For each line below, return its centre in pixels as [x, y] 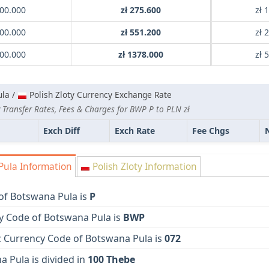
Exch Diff [62, 131]
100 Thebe [111, 260]
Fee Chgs [211, 131]
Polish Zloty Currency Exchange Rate [99, 95]
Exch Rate [135, 131]
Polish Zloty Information [144, 167]
